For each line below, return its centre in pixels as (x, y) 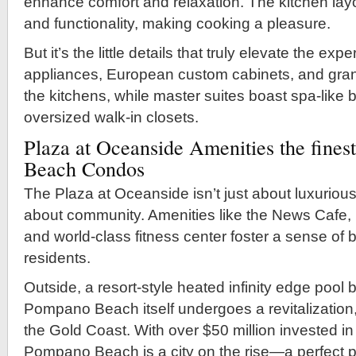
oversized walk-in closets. (111, 118)
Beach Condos (84, 168)
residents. (57, 258)
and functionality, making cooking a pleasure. (177, 24)
